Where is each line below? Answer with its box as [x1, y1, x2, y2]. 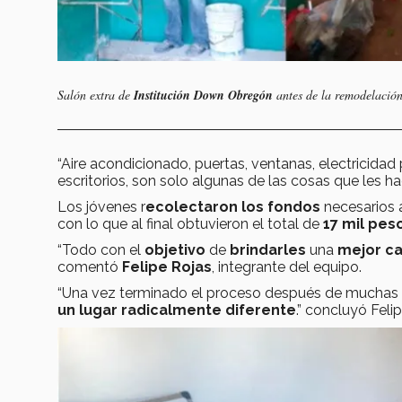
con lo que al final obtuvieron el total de [57, 215, 323, 233]
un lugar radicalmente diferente [57, 301, 296, 319]
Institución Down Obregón [134, 86, 273, 105]
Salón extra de [57, 86, 134, 104]
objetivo [144, 241, 209, 259]
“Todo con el [57, 241, 144, 259]
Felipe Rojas [122, 258, 212, 276]
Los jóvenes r [57, 198, 145, 216]
